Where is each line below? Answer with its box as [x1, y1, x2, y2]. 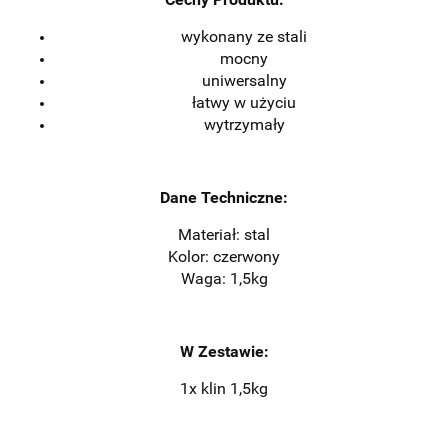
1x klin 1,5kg [180, 379, 268, 398]
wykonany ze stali [181, 27, 307, 46]
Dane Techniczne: [160, 188, 288, 207]
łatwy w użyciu [192, 93, 296, 112]
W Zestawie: [179, 342, 269, 361]
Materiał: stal [178, 225, 270, 244]
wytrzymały [203, 115, 285, 134]
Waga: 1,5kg [180, 269, 268, 288]
